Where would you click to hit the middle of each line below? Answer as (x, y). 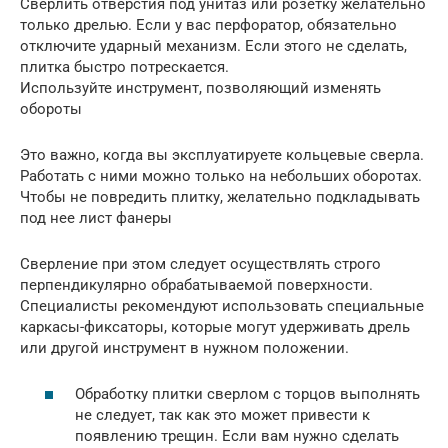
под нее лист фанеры (96, 217)
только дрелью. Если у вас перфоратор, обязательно (208, 24)
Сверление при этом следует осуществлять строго (200, 263)
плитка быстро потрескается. (124, 66)
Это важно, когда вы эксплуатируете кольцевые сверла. (222, 154)
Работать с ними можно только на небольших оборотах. (221, 175)
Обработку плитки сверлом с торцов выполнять (247, 394)
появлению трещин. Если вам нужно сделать (237, 436)
